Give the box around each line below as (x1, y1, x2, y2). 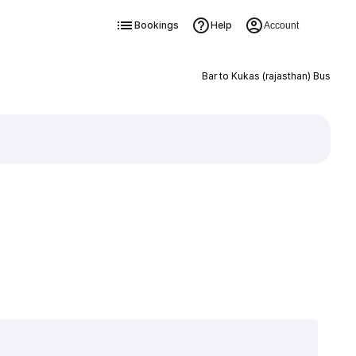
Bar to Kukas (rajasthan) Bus (201, 70, 331, 82)
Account (263, 20, 299, 31)
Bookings (133, 19, 179, 31)
